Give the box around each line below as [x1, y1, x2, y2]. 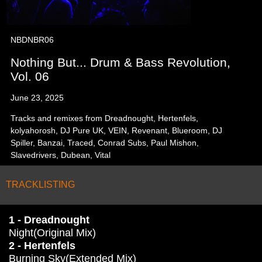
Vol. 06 [11, 70, 50, 83]
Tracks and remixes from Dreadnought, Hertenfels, [11, 113, 199, 123]
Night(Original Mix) [9, 227, 96, 239]
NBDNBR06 [11, 35, 54, 44]
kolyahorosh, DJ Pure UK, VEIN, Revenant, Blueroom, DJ [11, 126, 223, 135]
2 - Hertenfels [9, 240, 75, 251]
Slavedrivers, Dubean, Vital [11, 150, 111, 160]
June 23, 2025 [11, 93, 64, 102]
